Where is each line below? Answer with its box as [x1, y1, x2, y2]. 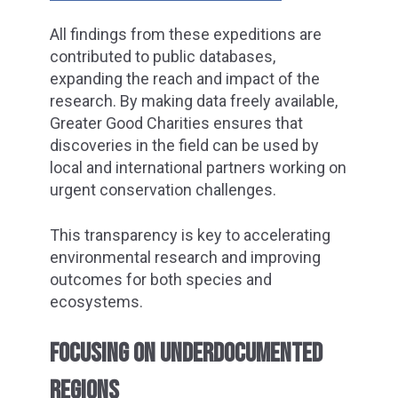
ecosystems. [50, 291, 143, 311]
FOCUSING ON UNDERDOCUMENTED [50, 337, 322, 370]
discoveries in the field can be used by [50, 136, 319, 155]
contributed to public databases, [50, 47, 275, 67]
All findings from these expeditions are [50, 25, 322, 44]
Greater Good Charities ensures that [50, 114, 303, 133]
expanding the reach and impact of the [50, 69, 320, 89]
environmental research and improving [50, 247, 321, 267]
